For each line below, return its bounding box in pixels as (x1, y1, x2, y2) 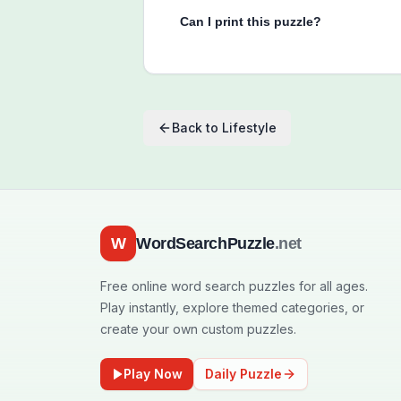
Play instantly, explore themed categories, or (100, 300, 364, 315)
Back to (172, 120, 222, 135)
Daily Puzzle (205, 366, 282, 381)
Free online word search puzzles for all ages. (100, 278, 368, 294)
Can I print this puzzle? (180, 14, 321, 29)
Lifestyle (222, 120, 277, 135)
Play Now (124, 366, 183, 381)
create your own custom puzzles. (100, 321, 296, 337)
